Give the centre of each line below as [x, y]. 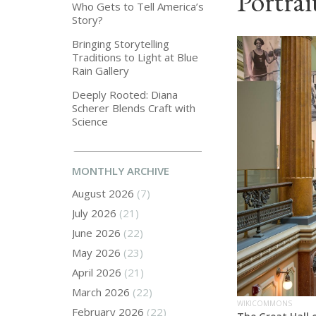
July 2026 [94, 213]
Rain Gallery [101, 71]
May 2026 [96, 253]
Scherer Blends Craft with [134, 108]
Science [90, 122]
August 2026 [103, 194]
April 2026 [97, 273]
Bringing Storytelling [121, 44]
